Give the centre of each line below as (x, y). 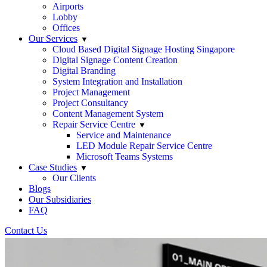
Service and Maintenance (124, 135)
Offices (66, 28)
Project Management (91, 92)
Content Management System (108, 114)
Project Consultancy (90, 103)
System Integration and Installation (117, 81)
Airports (68, 6)
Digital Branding (84, 71)
